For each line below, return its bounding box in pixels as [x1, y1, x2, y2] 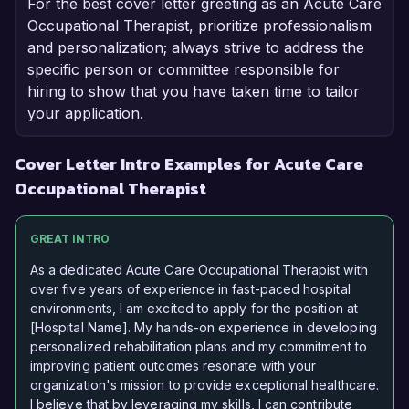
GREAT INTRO [30, 232, 110, 246]
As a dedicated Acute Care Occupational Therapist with [30, 262, 368, 278]
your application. [27, 104, 143, 123]
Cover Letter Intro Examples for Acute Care [15, 152, 363, 177]
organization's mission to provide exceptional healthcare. [30, 377, 379, 393]
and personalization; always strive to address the [27, 38, 364, 58]
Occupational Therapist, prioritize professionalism [27, 16, 372, 36]
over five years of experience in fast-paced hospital [30, 281, 351, 298]
